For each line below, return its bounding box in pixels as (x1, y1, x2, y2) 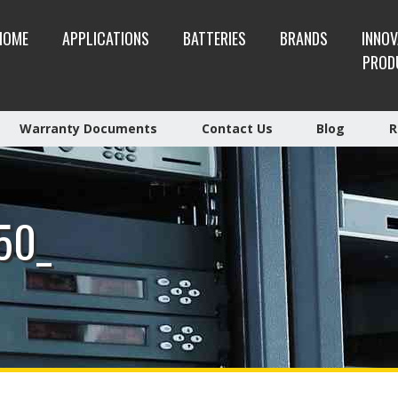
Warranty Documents (20, 120, 158, 137)
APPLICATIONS (61, 26, 149, 50)
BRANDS (279, 26, 328, 50)
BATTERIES (182, 26, 246, 50)
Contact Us (201, 120, 273, 137)
